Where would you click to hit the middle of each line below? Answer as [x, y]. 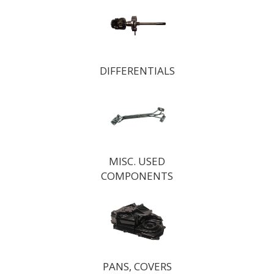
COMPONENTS [137, 176]
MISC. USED [137, 161]
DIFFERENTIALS [137, 71]
